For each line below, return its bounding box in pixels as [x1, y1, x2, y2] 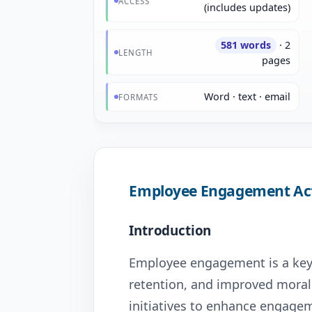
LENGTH [118, 47, 153, 58]
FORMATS [118, 91, 158, 102]
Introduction [129, 221, 212, 240]
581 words [220, 38, 271, 52]
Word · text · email [203, 90, 290, 103]
